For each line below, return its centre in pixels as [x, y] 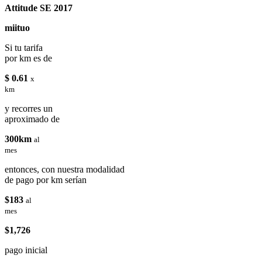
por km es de [28, 58]
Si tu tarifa [24, 48]
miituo [17, 28]
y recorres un [29, 108]
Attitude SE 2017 [39, 8]
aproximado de [32, 119]
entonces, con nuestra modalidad [65, 169]
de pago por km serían [46, 180]
